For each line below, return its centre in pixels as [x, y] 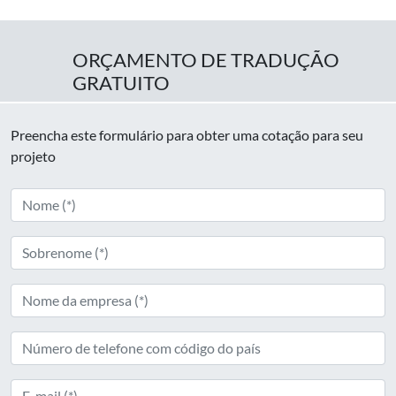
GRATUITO [121, 84]
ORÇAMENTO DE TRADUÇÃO [206, 61]
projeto [33, 156]
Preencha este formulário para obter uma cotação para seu [187, 135]
